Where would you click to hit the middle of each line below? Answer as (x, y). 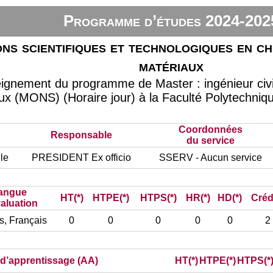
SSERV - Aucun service (211, 158)
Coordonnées (211, 129)
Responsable (81, 135)
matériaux (172, 66)
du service (211, 140)
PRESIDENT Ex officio (81, 158)
